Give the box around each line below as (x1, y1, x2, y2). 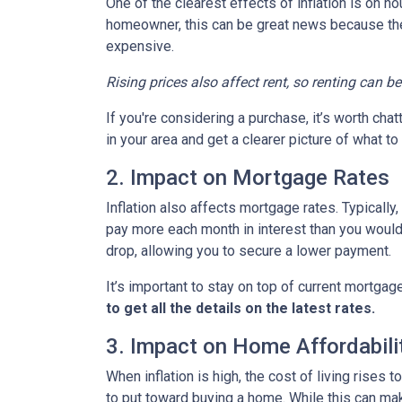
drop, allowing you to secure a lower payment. (106, 242, 391, 259)
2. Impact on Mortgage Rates (106, 165, 389, 190)
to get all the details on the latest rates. (106, 300, 375, 317)
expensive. (106, 38, 174, 55)
